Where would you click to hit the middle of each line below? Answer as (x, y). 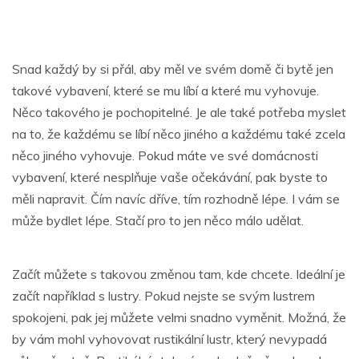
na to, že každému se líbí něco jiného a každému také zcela (179, 134)
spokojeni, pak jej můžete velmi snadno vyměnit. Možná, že (179, 318)
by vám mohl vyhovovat (83, 339)
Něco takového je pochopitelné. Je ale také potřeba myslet (179, 113)
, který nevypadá (279, 339)
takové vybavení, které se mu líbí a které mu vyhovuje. (165, 91)
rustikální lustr (192, 339)
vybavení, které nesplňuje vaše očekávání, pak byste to (170, 177)
